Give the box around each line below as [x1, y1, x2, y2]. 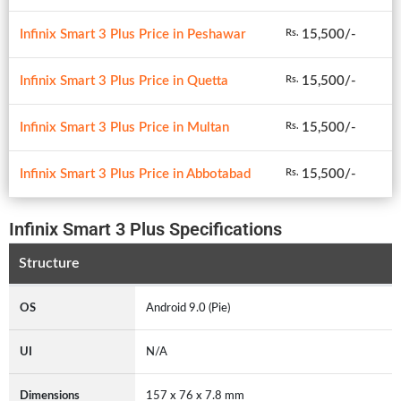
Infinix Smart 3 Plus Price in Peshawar [20, 27, 246, 41]
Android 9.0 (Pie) [146, 301, 230, 314]
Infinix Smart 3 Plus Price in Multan [20, 120, 229, 134]
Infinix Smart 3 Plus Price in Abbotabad [20, 166, 251, 181]
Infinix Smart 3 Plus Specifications [9, 218, 282, 240]
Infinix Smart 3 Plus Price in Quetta [20, 73, 228, 88]
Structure [18, 256, 80, 271]
